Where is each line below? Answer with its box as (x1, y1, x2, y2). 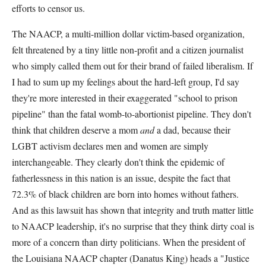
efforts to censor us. (12, 2, 85, 14)
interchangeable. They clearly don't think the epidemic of (12, 156, 224, 168)
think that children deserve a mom (12, 123, 140, 136)
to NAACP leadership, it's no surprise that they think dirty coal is (12, 220, 254, 232)
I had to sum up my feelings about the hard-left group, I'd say (12, 75, 239, 88)
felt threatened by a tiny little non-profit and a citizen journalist (12, 43, 243, 56)
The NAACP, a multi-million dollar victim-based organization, (12, 27, 245, 40)
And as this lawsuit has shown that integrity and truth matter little (12, 204, 254, 216)
